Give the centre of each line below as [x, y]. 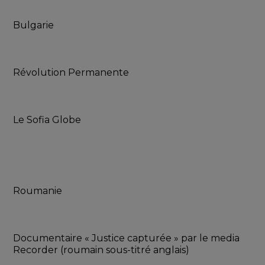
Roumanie [38, 191]
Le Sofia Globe [47, 120]
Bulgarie [34, 25]
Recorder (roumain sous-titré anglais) [101, 250]
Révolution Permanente [71, 73]
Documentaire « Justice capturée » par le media [127, 238]
